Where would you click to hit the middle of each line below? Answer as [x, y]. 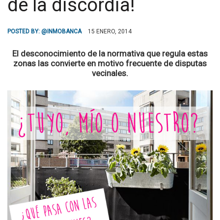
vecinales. [110, 73]
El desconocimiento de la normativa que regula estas [110, 54]
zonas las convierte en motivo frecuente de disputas [110, 63]
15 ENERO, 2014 [110, 31]
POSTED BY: [24, 31]
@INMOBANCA [61, 31]
